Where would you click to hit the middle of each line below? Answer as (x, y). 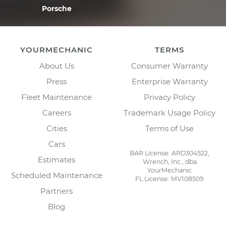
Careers (56, 113)
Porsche (56, 9)
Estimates (56, 160)
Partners (56, 191)
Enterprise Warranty (169, 81)
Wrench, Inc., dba (169, 162)
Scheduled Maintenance (56, 175)
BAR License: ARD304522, (169, 153)
